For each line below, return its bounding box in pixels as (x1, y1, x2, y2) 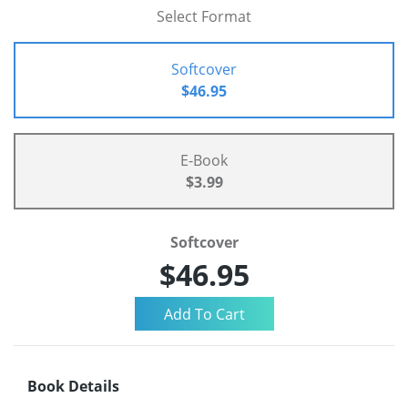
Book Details (27, 376, 119, 397)
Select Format (157, 6, 251, 27)
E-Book (180, 150, 228, 171)
